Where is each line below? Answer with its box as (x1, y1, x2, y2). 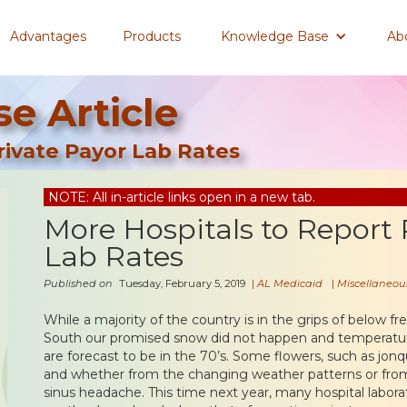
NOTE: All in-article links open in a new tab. (48, 188, 315, 205)
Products (123, 28, 181, 45)
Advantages (10, 28, 86, 45)
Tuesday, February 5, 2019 (119, 276, 245, 290)
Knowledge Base (221, 28, 329, 45)
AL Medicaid (257, 276, 323, 290)
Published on (44, 276, 115, 290)
